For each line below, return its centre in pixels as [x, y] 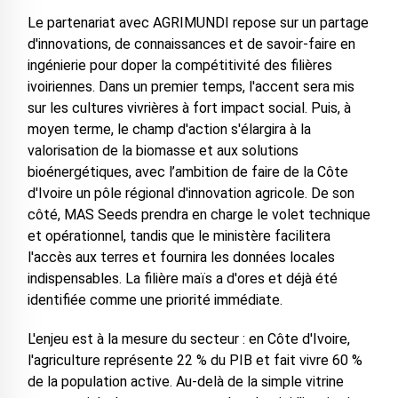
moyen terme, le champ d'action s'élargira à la [169, 129]
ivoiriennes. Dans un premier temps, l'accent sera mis [191, 86]
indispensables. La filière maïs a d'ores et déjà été [182, 278]
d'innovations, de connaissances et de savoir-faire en [191, 44]
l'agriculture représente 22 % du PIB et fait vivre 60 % [195, 360]
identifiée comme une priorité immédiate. [155, 299]
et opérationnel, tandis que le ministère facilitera [179, 235]
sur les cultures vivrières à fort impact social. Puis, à [189, 107]
